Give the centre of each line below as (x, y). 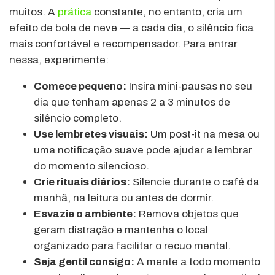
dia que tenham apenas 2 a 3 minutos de (132, 102)
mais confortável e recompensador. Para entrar (123, 44)
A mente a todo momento (197, 261)
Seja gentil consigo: (84, 261)
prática (75, 12)
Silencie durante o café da (195, 182)
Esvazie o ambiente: (85, 214)
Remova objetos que (188, 214)
